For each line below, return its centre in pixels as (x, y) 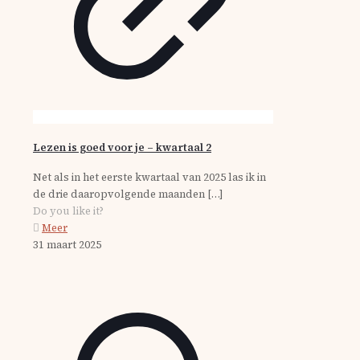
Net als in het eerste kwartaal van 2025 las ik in (149, 177)
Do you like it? (68, 211)
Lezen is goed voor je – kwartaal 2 (122, 147)
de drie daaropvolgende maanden (119, 194)
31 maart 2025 (67, 244)
